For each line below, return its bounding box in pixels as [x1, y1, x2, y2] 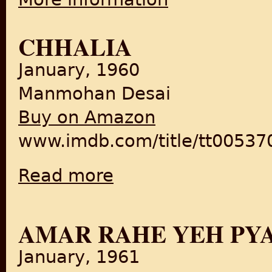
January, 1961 [18, 246, 140, 267]
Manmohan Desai [18, 83, 171, 104]
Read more [18, 165, 114, 186]
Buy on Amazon [18, 107, 155, 127]
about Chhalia [114, 165, 164, 174]
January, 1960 [18, 59, 140, 80]
